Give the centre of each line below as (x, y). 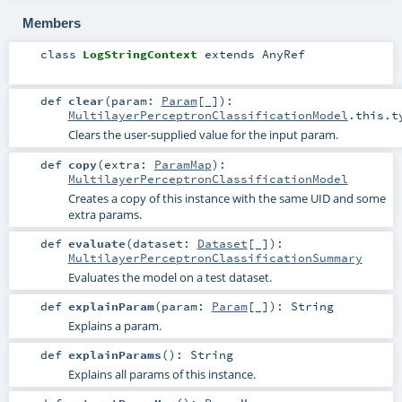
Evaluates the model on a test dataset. (170, 277)
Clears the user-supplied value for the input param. (203, 135)
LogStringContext (140, 54)
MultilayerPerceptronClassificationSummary (215, 257)
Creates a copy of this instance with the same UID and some (227, 198)
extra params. (105, 214)
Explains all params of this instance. (162, 374)
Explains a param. (114, 325)
